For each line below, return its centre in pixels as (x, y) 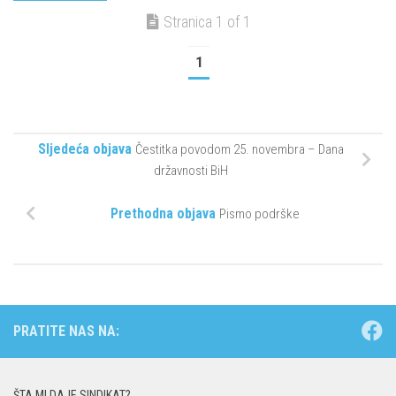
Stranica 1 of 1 (207, 23)
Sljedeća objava (85, 148)
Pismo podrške (259, 213)
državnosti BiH (191, 170)
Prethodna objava (163, 213)
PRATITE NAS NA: (66, 331)
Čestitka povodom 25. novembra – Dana (240, 149)
